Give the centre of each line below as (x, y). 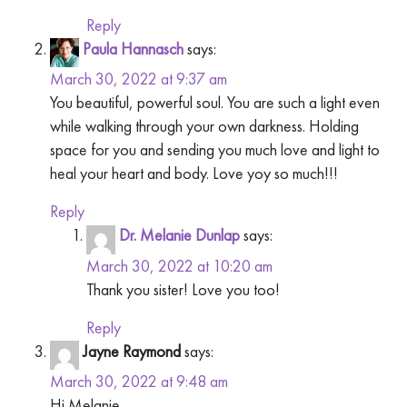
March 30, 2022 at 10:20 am (179, 265)
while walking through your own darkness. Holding (204, 126)
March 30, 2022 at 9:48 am (139, 381)
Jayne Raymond (132, 351)
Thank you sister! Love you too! (183, 289)
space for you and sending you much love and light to (215, 150)
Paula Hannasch (133, 49)
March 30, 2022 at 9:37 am (139, 79)
